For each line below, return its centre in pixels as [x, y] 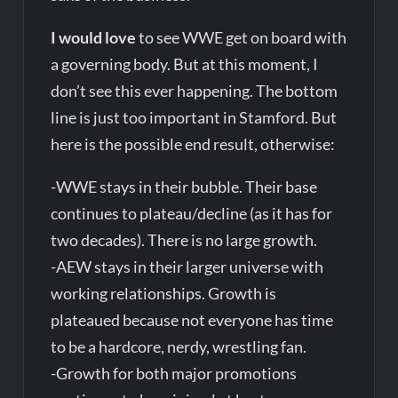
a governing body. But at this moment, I [185, 64]
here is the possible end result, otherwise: [193, 143]
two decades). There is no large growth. [184, 239]
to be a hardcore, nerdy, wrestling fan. [179, 346]
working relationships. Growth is [164, 293]
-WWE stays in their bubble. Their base [184, 186]
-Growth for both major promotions [174, 373]
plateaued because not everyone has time [192, 319]
